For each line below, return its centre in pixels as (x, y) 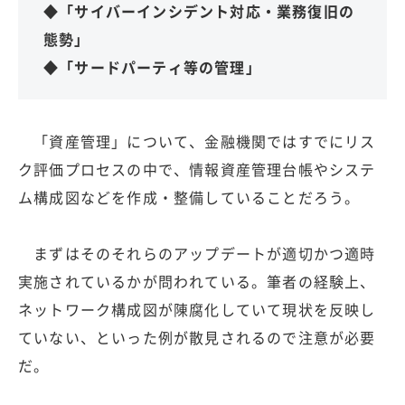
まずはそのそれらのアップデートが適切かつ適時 (197, 253)
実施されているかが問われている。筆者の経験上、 (197, 281)
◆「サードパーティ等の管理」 (152, 66)
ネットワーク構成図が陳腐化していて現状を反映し (197, 309)
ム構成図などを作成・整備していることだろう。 (189, 197)
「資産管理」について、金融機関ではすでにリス (197, 141)
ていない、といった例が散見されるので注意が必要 (197, 337)
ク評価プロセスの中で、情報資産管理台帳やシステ (197, 169)
